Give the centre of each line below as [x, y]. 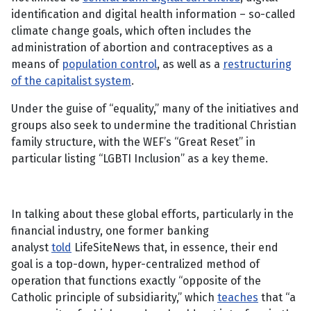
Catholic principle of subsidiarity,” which [114, 298]
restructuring [257, 65]
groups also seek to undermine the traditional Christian [154, 126]
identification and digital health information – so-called [153, 15]
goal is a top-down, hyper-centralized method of [135, 264]
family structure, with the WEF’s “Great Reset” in [133, 142]
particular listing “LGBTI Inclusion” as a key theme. [140, 159]
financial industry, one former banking [110, 231]
